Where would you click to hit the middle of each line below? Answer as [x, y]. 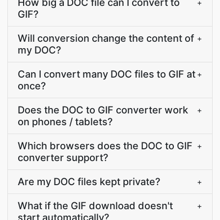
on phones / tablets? [65, 122]
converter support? [63, 158]
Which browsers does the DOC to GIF [105, 146]
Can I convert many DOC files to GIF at [107, 74]
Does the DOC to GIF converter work [103, 110]
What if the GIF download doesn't [95, 206]
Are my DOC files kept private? [89, 182]
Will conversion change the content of [106, 38]
